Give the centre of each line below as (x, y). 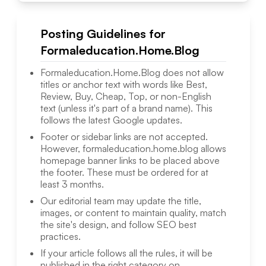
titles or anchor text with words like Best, (123, 85)
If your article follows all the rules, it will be (126, 253)
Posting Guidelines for (103, 34)
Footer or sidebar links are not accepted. (124, 137)
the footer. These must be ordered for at (124, 172)
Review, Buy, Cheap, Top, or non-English (126, 96)
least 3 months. (72, 184)
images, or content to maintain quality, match (133, 213)
